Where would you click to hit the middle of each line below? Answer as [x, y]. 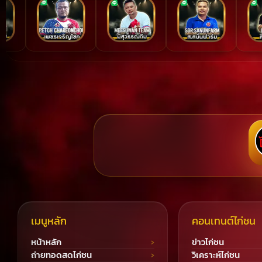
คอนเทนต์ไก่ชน [223, 221]
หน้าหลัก [46, 242]
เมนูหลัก [49, 221]
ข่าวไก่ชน [208, 242]
